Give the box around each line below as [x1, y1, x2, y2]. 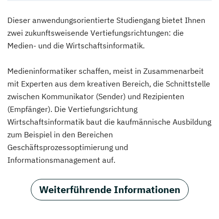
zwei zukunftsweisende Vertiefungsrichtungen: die [7, 28, 184, 38]
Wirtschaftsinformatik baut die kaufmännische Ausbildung [7, 117, 211, 127]
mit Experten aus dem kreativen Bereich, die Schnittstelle [7, 79, 210, 88]
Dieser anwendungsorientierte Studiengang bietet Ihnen [7, 15, 205, 25]
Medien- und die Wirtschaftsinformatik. [7, 41, 145, 50]
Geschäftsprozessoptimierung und [7, 142, 128, 152]
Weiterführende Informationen [39, 183, 180, 196]
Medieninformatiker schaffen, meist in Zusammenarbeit [7, 66, 204, 76]
